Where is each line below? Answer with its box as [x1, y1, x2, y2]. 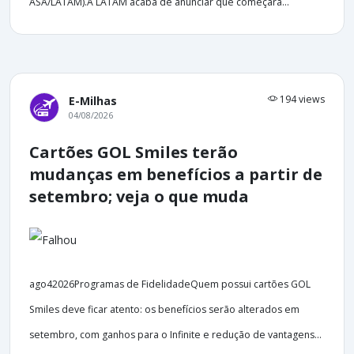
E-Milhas [69, 93, 117, 109]
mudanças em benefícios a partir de [29, 164, 322, 186]
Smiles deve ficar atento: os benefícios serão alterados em [29, 303, 299, 317]
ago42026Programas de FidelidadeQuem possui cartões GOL [29, 277, 311, 292]
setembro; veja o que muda [29, 186, 249, 208]
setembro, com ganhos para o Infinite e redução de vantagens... [29, 328, 322, 342]
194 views [277, 92, 325, 107]
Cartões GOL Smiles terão [29, 141, 238, 164]
